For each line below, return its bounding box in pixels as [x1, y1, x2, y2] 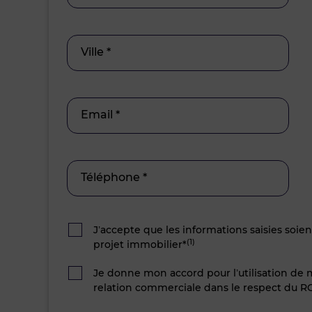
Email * [81, 108, 120, 121]
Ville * [81, 45, 111, 58]
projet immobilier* [93, 238, 187, 251]
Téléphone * [81, 171, 147, 184]
